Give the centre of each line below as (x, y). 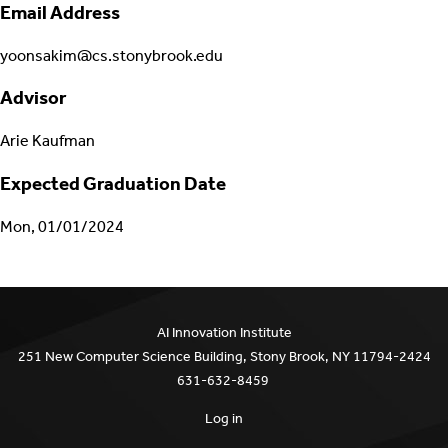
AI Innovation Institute (224, 332)
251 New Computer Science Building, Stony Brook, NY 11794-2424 (224, 356)
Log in (224, 418)
